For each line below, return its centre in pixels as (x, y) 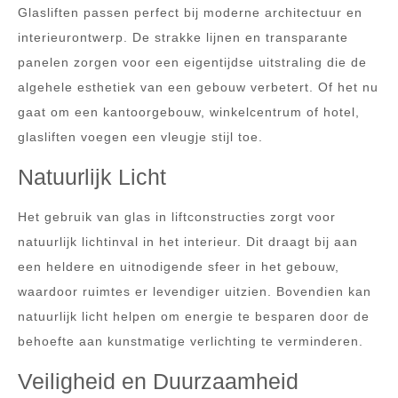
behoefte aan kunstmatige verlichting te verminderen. (191, 341)
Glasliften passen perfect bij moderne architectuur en (190, 12)
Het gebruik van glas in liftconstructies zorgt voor (177, 217)
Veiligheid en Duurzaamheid (158, 381)
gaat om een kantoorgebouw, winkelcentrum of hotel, (189, 112)
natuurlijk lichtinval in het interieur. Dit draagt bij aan (188, 242)
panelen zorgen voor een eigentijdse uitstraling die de (192, 62)
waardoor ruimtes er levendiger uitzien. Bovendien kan (195, 291)
